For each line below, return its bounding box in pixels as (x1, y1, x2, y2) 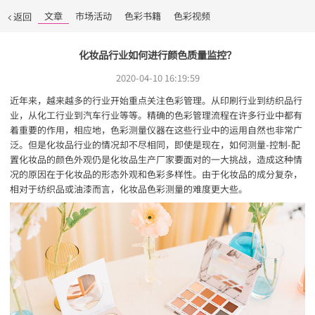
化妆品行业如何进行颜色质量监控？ (79, 47, 236, 62)
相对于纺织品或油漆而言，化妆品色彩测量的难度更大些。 (9, 181, 247, 195)
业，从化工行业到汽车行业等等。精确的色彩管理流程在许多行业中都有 (9, 108, 302, 122)
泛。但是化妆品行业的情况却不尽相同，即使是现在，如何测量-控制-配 (9, 137, 300, 151)
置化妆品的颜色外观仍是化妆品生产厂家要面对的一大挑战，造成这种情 (9, 152, 302, 166)
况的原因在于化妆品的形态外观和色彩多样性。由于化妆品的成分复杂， (9, 167, 302, 181)
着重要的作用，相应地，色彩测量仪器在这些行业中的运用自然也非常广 (9, 122, 302, 136)
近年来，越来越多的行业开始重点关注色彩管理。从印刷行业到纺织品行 (9, 93, 302, 107)
